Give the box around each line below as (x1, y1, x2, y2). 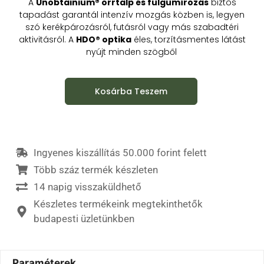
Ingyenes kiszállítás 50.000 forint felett (33, 146, 207, 159)
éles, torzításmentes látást (131, 33, 246, 45)
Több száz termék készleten (33, 163, 158, 176)
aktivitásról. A (18, 33, 76, 45)
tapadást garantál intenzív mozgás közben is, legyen (19, 8, 245, 21)
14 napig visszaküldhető (33, 180, 141, 193)
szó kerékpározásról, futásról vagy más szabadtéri (25, 21, 239, 33)
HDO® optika (75, 33, 131, 45)
